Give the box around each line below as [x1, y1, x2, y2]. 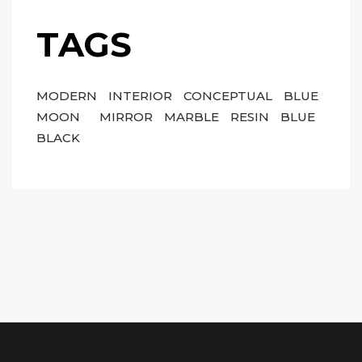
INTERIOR [108, 88, 175, 103]
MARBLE [164, 109, 222, 124]
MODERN [36, 88, 100, 103]
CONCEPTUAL [183, 88, 276, 103]
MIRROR [99, 109, 156, 124]
